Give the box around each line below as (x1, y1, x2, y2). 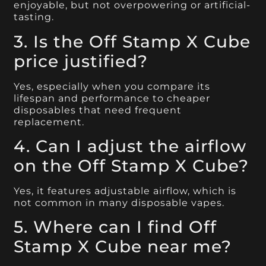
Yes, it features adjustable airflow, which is (14, 185, 237, 197)
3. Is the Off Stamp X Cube (14, 31, 251, 52)
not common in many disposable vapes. (14, 197, 225, 209)
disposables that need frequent (14, 104, 182, 116)
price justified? (14, 50, 148, 71)
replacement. (14, 116, 85, 128)
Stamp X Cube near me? (14, 236, 232, 257)
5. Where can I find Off (14, 217, 217, 237)
